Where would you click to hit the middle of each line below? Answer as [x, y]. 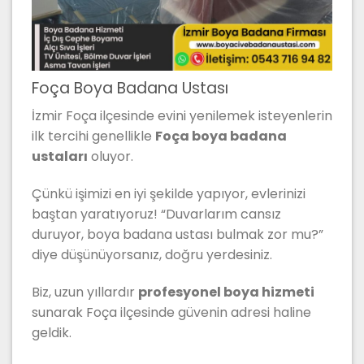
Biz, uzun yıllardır [85, 292]
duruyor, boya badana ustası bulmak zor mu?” [178, 235]
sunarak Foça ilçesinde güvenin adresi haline [171, 313]
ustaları [60, 157]
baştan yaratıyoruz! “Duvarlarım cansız [156, 214]
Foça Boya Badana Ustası [130, 88]
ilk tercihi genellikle [93, 136]
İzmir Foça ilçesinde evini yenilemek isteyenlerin [182, 116]
